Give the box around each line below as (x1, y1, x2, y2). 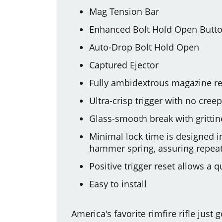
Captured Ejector (89, 58, 159, 71)
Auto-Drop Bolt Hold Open (89, 41, 199, 53)
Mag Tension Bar (89, 5, 159, 17)
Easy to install (89, 177, 147, 190)
